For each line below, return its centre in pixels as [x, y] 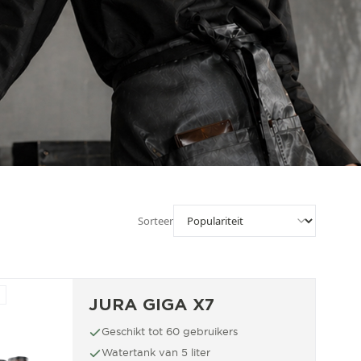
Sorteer [156, 220]
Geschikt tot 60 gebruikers [170, 331]
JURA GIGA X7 [151, 305]
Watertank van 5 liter [156, 352]
